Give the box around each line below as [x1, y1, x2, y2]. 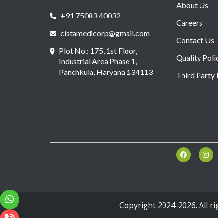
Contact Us [176, 35, 214, 45]
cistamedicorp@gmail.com [60, 28, 150, 37]
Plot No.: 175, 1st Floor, [59, 45, 137, 55]
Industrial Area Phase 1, [59, 56, 137, 66]
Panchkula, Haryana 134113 [59, 67, 153, 76]
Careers [176, 18, 202, 27]
